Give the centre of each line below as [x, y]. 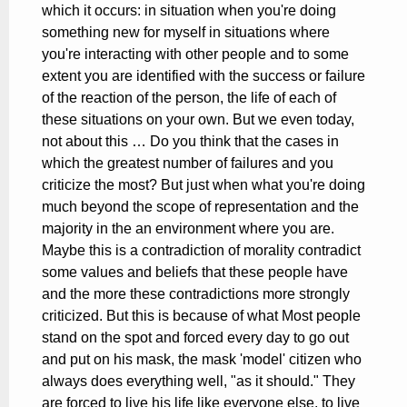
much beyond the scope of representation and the [200, 207]
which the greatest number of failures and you [188, 164]
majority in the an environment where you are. [188, 229]
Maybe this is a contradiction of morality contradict [201, 251]
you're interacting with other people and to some [195, 55]
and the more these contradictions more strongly [196, 294]
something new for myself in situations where [186, 33]
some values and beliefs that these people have [195, 273]
